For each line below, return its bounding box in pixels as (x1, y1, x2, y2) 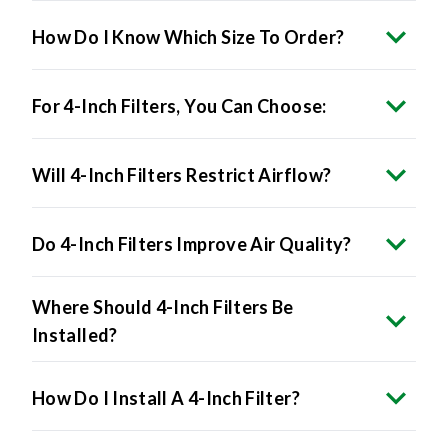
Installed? (32, 324, 118, 347)
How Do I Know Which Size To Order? (32, 26, 345, 49)
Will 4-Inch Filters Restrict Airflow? (32, 164, 332, 187)
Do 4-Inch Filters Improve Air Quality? (32, 233, 352, 256)
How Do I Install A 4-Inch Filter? (32, 387, 300, 410)
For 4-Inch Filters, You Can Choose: (32, 95, 327, 118)
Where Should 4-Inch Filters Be (32, 296, 294, 319)
